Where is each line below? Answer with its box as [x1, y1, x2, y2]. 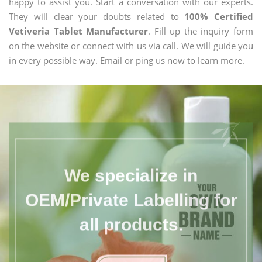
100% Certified [184, 11, 253, 22]
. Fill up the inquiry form [148, 25, 254, 37]
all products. [79, 209, 183, 229]
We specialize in [64, 160, 198, 180]
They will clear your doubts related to [9, 11, 185, 22]
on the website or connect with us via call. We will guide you [9, 40, 253, 51]
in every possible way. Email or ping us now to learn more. [9, 54, 244, 66]
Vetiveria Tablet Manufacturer [9, 25, 149, 37]
